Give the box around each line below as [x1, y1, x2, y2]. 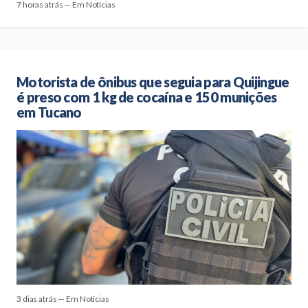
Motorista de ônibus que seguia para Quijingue [16, 74, 289, 90]
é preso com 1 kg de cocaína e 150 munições [16, 89, 277, 105]
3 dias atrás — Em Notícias [16, 294, 109, 304]
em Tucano [16, 104, 82, 120]
